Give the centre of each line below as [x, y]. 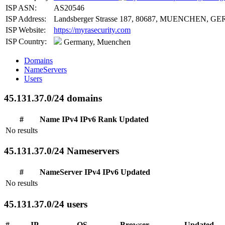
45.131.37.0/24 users [46, 204]
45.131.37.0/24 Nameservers [62, 151]
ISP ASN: [21, 8]
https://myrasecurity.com [92, 30]
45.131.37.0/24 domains [53, 98]
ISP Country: [26, 42]
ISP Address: [26, 19]
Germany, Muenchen [96, 42]
